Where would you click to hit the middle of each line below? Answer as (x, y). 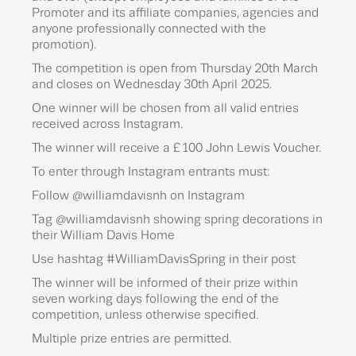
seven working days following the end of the (155, 299)
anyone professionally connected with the (149, 29)
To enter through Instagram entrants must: (151, 172)
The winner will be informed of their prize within (165, 283)
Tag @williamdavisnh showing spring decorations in (177, 219)
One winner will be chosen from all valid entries (165, 108)
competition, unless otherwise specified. (145, 315)
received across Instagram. (107, 124)
